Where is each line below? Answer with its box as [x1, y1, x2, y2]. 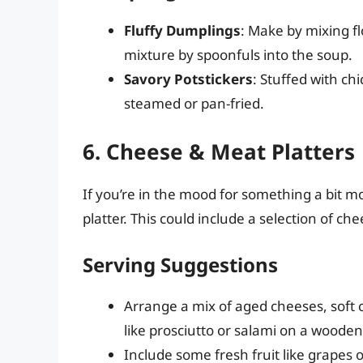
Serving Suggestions [83, 251, 278, 279]
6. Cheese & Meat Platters [83, 136, 355, 166]
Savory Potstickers [124, 70, 253, 89]
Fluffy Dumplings [124, 21, 241, 41]
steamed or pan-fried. [124, 94, 264, 113]
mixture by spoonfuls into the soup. [124, 45, 352, 65]
